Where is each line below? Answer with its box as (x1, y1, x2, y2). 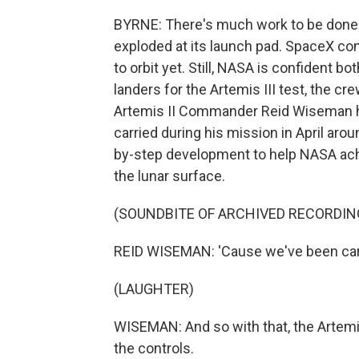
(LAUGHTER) (114, 280, 194, 297)
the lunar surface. (114, 167, 225, 184)
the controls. (114, 339, 194, 357)
